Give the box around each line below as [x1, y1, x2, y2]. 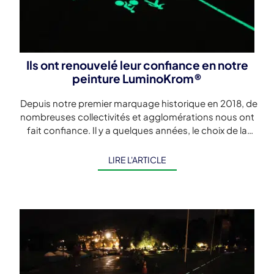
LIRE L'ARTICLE [108, 154, 166, 165]
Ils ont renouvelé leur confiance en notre [26, 57, 248, 72]
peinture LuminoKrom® [72, 71, 202, 86]
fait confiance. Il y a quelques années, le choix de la [27, 124, 247, 136]
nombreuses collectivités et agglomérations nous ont [20, 110, 254, 122]
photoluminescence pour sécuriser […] [53, 137, 221, 149]
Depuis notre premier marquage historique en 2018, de [17, 97, 257, 109]
